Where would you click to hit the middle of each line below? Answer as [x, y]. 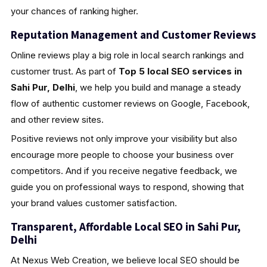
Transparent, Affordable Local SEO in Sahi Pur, [125, 226]
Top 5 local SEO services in [180, 71]
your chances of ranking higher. [74, 11]
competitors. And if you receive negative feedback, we [124, 170]
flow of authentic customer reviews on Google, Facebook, [130, 103]
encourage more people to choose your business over [122, 154]
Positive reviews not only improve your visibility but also [124, 138]
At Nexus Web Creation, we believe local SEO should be [125, 260]
